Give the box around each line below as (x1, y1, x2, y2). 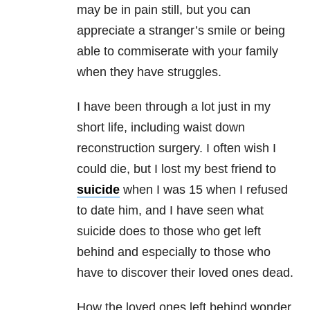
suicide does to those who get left (77, 224, 261, 239)
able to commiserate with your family (77, 44, 278, 59)
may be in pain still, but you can (77, 3, 250, 17)
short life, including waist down (77, 120, 245, 135)
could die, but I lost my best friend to (77, 162, 276, 176)
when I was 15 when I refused (120, 183, 288, 197)
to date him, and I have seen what (77, 203, 264, 218)
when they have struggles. (77, 65, 221, 80)
